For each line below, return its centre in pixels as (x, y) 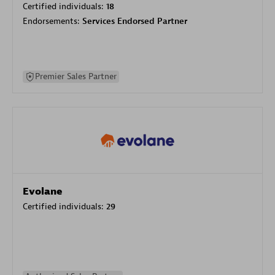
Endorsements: (52, 21)
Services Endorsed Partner (135, 21)
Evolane (43, 191)
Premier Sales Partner (76, 76)
